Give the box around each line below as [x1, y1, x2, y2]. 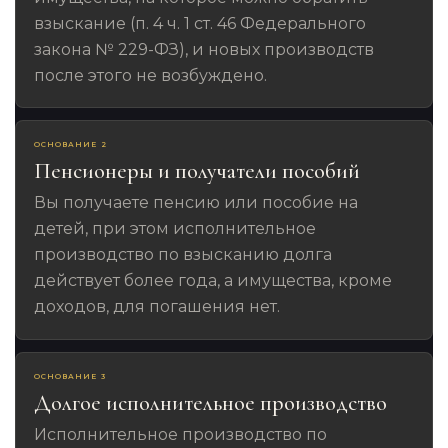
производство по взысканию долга [34, 245, 333, 265]
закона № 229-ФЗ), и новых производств [34, 40, 375, 60]
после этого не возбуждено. [34, 66, 268, 86]
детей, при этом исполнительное [34, 219, 317, 239]
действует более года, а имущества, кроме [34, 271, 393, 291]
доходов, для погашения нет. [34, 297, 281, 317]
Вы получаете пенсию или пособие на [34, 193, 359, 213]
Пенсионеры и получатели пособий [34, 158, 361, 185]
